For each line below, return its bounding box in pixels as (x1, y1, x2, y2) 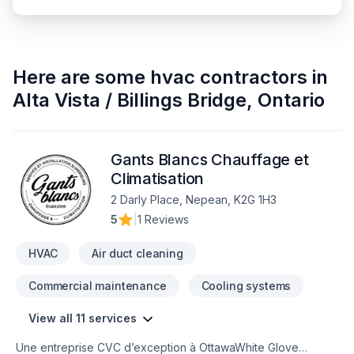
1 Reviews (137, 213, 189, 226)
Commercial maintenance (28, 279, 167, 292)
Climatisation (111, 169, 205, 188)
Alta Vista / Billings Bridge (13, 88, 247, 111)
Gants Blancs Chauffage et (111, 150, 309, 169)
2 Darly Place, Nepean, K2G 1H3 (111, 193, 277, 206)
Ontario (258, 88, 325, 111)
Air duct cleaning (92, 247, 183, 260)
